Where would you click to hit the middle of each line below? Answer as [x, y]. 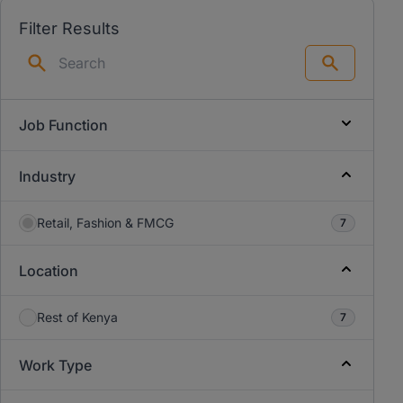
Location [49, 271]
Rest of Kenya [77, 317]
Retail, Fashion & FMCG [105, 223]
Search [349, 70]
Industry [47, 176]
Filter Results [69, 28]
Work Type [55, 365]
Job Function [63, 125]
